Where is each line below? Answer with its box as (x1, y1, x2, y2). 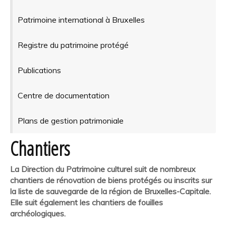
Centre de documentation (17, 90, 109, 100)
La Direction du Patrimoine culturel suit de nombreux (10, 163, 195, 174)
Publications (17, 65, 61, 75)
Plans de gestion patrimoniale (17, 115, 124, 126)
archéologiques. (10, 208, 66, 218)
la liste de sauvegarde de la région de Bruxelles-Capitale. (10, 186, 211, 196)
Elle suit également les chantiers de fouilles (10, 197, 163, 207)
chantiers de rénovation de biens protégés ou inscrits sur (10, 175, 212, 185)
